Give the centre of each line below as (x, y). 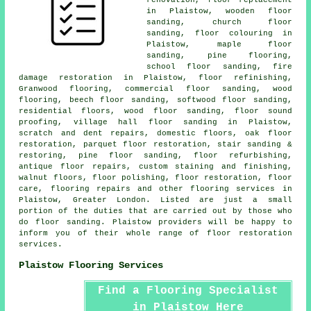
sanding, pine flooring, (219, 55)
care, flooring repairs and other (105, 188)
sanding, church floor (219, 22)
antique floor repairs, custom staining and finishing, (155, 166)
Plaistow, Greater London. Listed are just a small (155, 200)
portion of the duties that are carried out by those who (155, 211)
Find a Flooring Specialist (188, 291)
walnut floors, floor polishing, (97, 177)
